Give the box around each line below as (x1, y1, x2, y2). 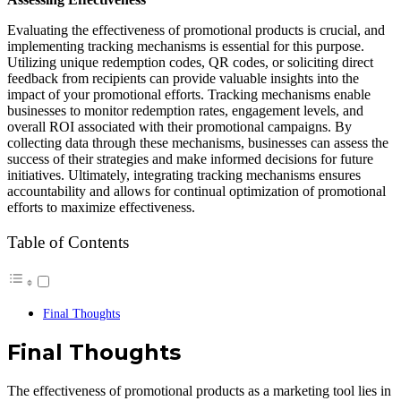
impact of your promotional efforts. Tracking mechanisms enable (7, 86, 371, 102)
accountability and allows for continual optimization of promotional (7, 183, 386, 199)
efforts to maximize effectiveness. (7, 199, 195, 215)
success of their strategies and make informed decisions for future (7, 150, 373, 166)
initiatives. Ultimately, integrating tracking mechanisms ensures (7, 166, 361, 183)
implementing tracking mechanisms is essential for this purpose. (7, 38, 364, 54)
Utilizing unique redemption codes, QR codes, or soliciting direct (7, 54, 373, 70)
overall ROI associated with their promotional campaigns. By (7, 118, 352, 134)
